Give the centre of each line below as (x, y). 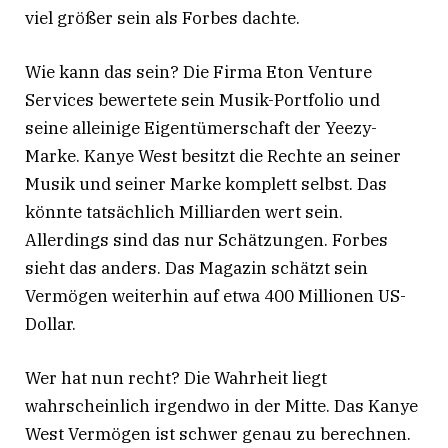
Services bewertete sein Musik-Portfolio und (202, 100)
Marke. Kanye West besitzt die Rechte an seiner (213, 156)
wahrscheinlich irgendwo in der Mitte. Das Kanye (221, 406)
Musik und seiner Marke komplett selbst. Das (206, 184)
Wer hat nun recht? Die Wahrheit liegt (176, 378)
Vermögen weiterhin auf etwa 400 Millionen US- (215, 296)
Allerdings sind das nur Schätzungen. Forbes (206, 240)
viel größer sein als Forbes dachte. (162, 18)
